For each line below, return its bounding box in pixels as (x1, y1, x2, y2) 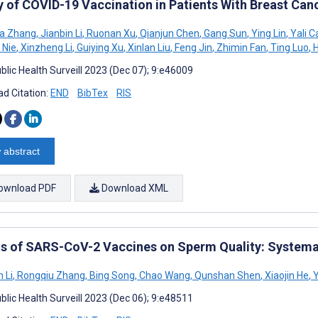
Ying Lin (249, 27, 286, 39)
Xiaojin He (263, 269, 309, 281)
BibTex (77, 87, 108, 99)
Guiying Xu (75, 41, 124, 53)
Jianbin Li (38, 27, 82, 39)
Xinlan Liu (126, 41, 170, 53)
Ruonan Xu (84, 27, 136, 39)
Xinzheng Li (18, 41, 72, 53)
